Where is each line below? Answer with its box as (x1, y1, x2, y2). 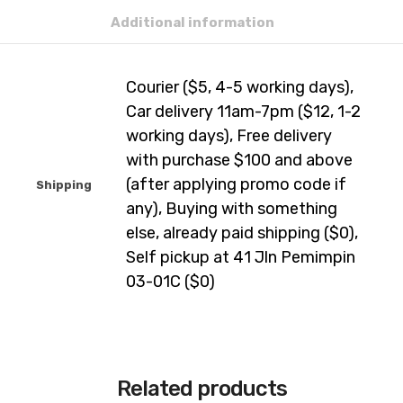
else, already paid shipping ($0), (126, 223, 358, 243)
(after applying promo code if (126, 175, 346, 194)
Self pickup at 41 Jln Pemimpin (126, 247, 355, 267)
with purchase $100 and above (126, 150, 353, 170)
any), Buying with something (126, 199, 337, 219)
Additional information (111, 14, 274, 31)
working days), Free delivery (126, 126, 332, 146)
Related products (116, 375, 287, 401)
